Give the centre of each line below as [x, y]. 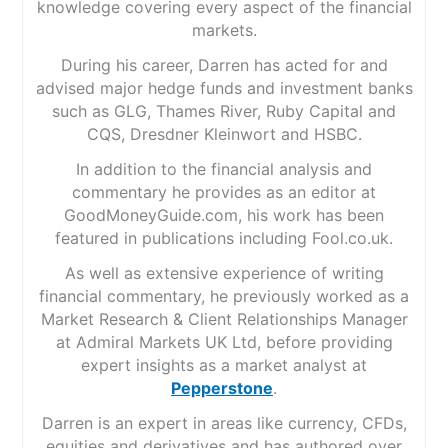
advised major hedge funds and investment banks [224, 88]
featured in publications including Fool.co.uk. [224, 238]
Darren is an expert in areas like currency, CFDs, [224, 423]
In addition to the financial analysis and [224, 169]
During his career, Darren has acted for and [224, 65]
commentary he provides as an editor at [224, 192]
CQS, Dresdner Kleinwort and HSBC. [224, 134]
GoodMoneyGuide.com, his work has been [224, 215]
